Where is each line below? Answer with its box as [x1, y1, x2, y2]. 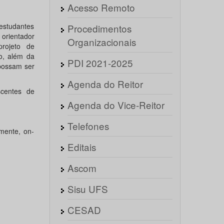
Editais [67, 140, 96, 153]
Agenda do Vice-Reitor [67, 98, 164, 111]
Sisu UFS [67, 182, 108, 195]
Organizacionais [67, 35, 136, 48]
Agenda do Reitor [67, 77, 143, 90]
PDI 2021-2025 [67, 56, 133, 69]
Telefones [67, 119, 109, 132]
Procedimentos [67, 21, 131, 35]
